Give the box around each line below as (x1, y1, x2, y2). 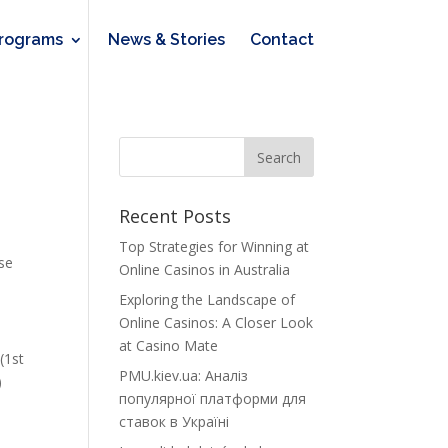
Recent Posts (119, 204, 232, 228)
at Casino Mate (119, 336, 219, 355)
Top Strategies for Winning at (119, 237, 310, 256)
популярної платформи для (119, 389, 307, 408)
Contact (249, 30, 314, 49)
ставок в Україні (119, 412, 230, 431)
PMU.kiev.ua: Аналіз (119, 366, 249, 385)
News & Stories (107, 30, 225, 49)
